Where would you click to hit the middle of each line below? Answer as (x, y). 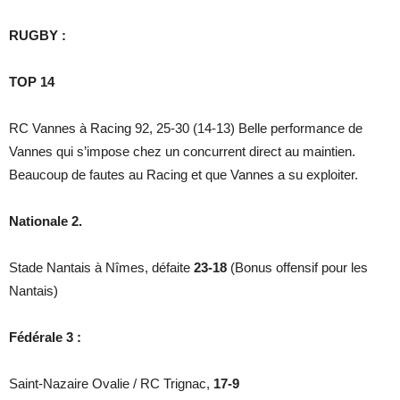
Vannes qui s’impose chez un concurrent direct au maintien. (182, 151)
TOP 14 (32, 81)
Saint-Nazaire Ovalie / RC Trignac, (111, 383)
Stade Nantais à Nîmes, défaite (101, 267)
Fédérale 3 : (47, 337)
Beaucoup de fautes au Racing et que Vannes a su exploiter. (183, 174)
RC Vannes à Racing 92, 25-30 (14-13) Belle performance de (186, 128)
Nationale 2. (49, 221)
